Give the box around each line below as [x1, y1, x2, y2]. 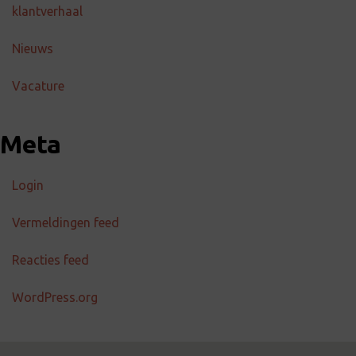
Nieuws [12, 41, 53, 56]
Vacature [12, 79, 64, 93]
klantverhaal [12, 4, 83, 18]
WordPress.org [12, 290, 98, 304]
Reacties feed [12, 253, 89, 267]
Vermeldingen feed [12, 215, 119, 230]
